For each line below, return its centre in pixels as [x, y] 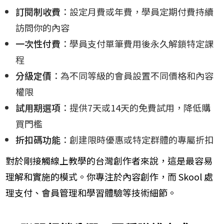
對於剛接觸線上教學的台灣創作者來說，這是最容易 [109, 161]
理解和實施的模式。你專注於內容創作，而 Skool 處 [109, 177]
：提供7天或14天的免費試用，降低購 [135, 108]
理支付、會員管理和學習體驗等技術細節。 [91, 193]
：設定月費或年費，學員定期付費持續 [137, 12]
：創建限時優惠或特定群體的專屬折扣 [137, 140]
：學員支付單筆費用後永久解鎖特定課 [137, 44]
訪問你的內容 [42, 28]
